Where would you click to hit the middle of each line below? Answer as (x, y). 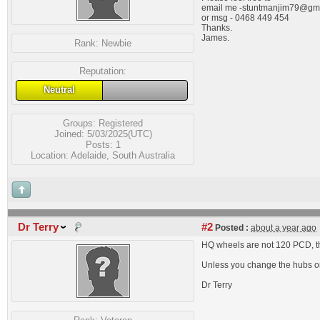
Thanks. (217, 28)
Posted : (231, 228)
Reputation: (103, 71)
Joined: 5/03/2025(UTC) (103, 134)
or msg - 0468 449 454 (245, 18)
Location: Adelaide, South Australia (103, 155)
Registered (121, 123)
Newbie (116, 43)
